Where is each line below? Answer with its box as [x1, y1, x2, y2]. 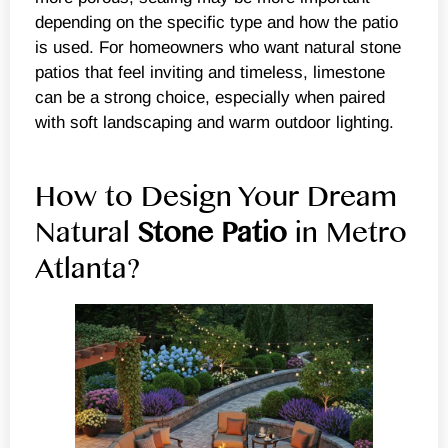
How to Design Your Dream [35, 181, 397, 214]
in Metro [287, 217, 407, 250]
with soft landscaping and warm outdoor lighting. [35, 112, 394, 132]
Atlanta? [35, 253, 140, 286]
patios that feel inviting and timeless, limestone [35, 62, 385, 82]
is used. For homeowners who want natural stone [35, 37, 401, 57]
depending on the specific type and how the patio [35, 12, 398, 32]
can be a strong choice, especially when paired [35, 87, 385, 107]
